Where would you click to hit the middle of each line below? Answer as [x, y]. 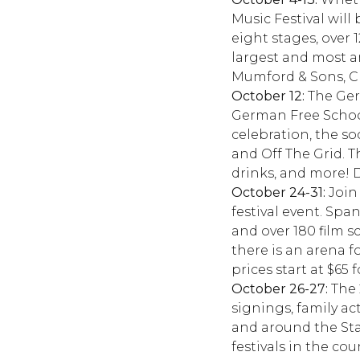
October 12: [268, 96]
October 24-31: [278, 192]
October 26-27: [280, 289]
